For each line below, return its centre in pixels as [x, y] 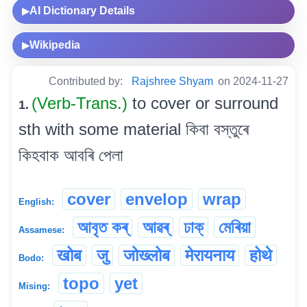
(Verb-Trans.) [82, 103]
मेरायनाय [210, 256]
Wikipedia [55, 45]
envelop [157, 199]
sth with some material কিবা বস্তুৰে [134, 130]
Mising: [34, 286]
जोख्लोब [147, 256]
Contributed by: [87, 82]
